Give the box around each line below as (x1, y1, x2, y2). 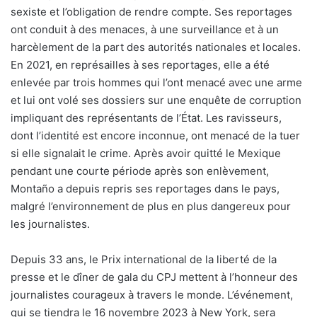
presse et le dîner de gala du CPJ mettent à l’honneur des (11, 270, 298, 284)
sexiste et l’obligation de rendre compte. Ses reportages (11, 4, 292, 18)
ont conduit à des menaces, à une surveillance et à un (11, 22, 279, 36)
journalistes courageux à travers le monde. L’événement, (11, 287, 293, 301)
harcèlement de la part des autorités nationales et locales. (11, 40, 301, 54)
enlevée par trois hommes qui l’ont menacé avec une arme (11, 75, 302, 89)
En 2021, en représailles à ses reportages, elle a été (11, 57, 270, 71)
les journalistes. (11, 217, 90, 231)
